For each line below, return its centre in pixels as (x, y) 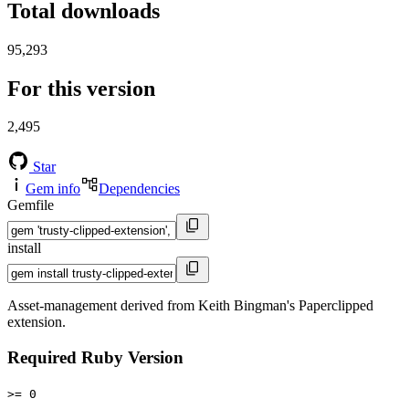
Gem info (53, 189)
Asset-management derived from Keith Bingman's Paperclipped (190, 306)
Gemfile (31, 205)
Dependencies (139, 189)
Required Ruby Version (95, 358)
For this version (81, 88)
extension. (37, 322)
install (24, 248)
